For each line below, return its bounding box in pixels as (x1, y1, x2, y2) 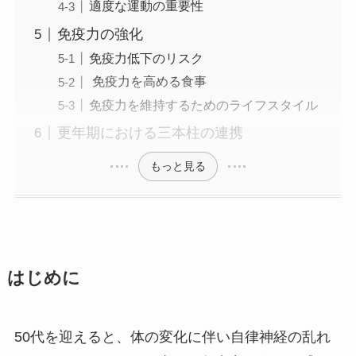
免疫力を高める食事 (88, 74, 207, 89)
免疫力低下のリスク (88, 51, 203, 66)
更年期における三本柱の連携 (56, 125, 243, 141)
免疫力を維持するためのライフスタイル (88, 97, 318, 112)
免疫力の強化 (56, 26, 143, 43)
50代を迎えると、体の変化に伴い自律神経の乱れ (14, 328, 331, 345)
